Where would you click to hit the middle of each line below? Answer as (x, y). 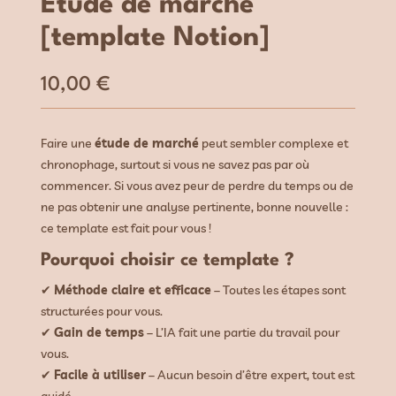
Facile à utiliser (100, 375)
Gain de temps (99, 333)
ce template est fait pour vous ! (126, 228)
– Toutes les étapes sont (279, 290)
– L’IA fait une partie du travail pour (242, 333)
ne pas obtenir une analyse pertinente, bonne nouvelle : (195, 207)
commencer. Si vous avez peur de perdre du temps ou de (198, 186)
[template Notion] (156, 38)
